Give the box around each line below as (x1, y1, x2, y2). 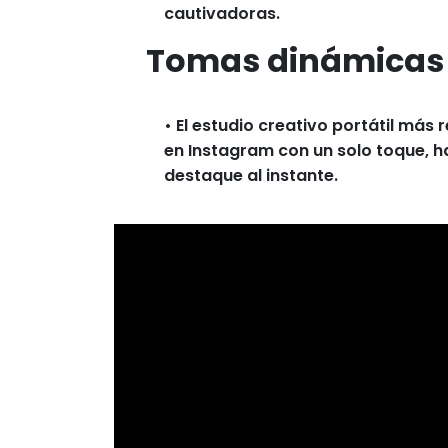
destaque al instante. (164, 164, 338, 188)
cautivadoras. (164, 2, 280, 26)
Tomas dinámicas (146, 38, 444, 84)
